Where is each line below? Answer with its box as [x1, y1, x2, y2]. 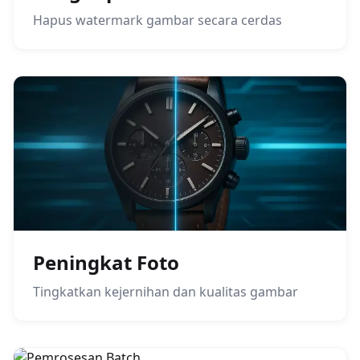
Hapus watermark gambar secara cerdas [33, 11, 282, 29]
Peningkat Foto [33, 249, 179, 276]
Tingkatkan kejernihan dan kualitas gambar [33, 283, 298, 301]
